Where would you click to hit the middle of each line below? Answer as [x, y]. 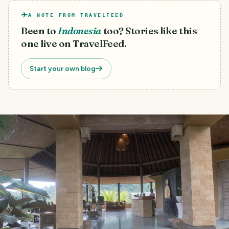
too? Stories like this [150, 31]
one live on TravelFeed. [74, 43]
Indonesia [79, 31]
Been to [39, 31]
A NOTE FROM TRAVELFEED [76, 15]
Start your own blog [63, 68]
